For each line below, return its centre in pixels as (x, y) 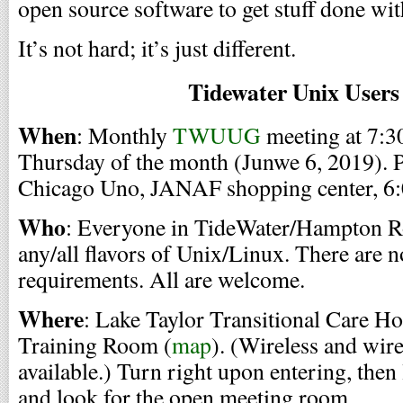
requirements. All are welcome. (161, 279)
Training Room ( (95, 345)
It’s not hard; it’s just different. (157, 48)
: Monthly (125, 135)
